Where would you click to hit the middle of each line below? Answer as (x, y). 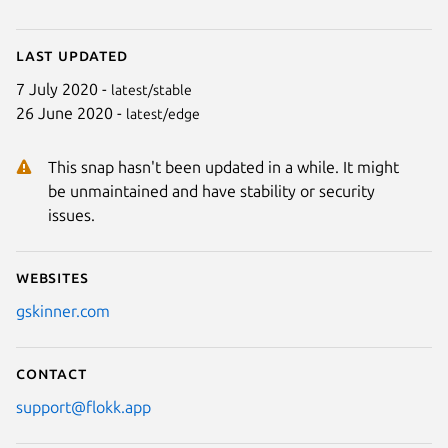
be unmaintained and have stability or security (211, 191)
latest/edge (163, 114)
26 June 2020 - (71, 113)
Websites (52, 277)
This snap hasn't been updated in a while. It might (223, 167)
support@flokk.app (83, 407)
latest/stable (151, 90)
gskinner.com (63, 311)
